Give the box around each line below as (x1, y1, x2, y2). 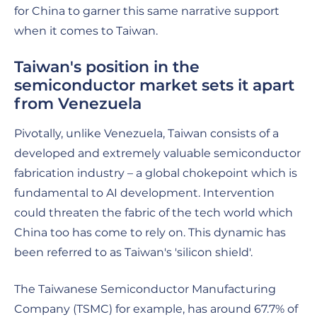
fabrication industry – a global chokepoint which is (14, 166, 297, 180)
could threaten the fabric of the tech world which (14, 205, 293, 219)
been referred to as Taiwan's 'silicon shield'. (14, 245, 253, 259)
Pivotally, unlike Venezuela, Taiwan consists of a (14, 126, 279, 140)
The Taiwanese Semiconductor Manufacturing (14, 282, 276, 296)
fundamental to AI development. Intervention (14, 185, 275, 200)
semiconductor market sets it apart (14, 75, 294, 95)
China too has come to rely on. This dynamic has (14, 225, 286, 239)
